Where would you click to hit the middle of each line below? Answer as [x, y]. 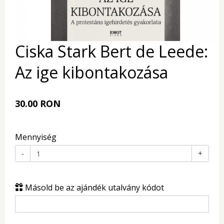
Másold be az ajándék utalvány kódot [93, 187]
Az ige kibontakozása [91, 72]
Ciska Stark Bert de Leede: [111, 51]
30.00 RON [38, 103]
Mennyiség [36, 137]
